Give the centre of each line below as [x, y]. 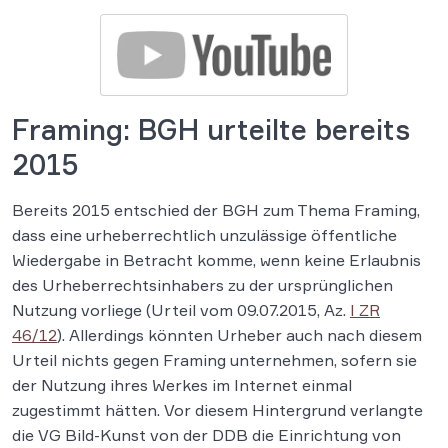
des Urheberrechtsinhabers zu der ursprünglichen [202, 284]
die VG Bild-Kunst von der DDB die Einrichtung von [206, 434]
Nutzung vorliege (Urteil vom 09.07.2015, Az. [181, 309]
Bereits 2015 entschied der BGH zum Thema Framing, [216, 209]
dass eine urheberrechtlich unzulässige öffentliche [204, 234]
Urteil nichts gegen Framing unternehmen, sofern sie [214, 359]
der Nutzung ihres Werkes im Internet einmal [182, 384]
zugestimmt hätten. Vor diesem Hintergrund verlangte [217, 409]
